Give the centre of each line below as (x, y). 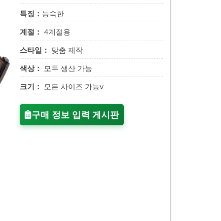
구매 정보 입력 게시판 (75, 115)
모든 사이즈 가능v (73, 87)
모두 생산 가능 (67, 68)
